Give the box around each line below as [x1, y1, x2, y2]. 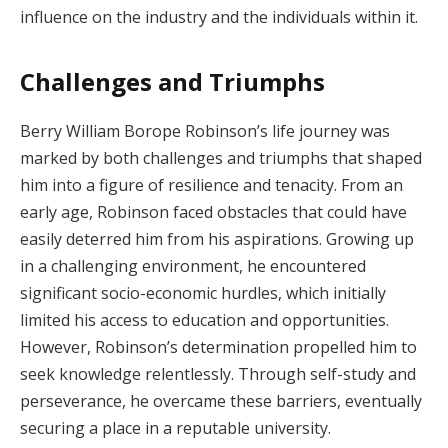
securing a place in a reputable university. [20, 416, 331, 439]
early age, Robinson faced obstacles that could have [20, 200, 407, 223]
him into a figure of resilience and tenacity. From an [20, 173, 403, 196]
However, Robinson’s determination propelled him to [20, 335, 417, 358]
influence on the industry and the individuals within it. [20, 6, 418, 29]
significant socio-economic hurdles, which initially [20, 281, 386, 304]
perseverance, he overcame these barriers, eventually [20, 389, 422, 412]
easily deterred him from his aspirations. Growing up [20, 227, 414, 250]
